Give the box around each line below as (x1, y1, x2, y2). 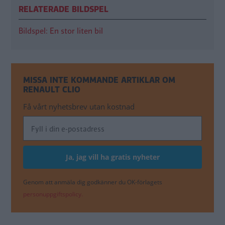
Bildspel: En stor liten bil (19, 26, 103, 37)
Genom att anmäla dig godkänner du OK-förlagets (23, 178, 162, 187)
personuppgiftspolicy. (23, 190, 83, 199)
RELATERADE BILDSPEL (19, 4, 108, 16)
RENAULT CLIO (23, 84, 80, 96)
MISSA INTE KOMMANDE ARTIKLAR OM (23, 74, 175, 86)
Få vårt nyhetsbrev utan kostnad (23, 101, 135, 112)
